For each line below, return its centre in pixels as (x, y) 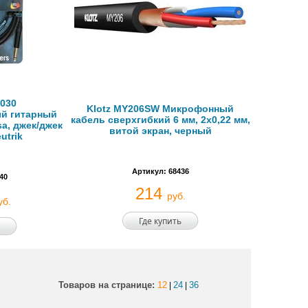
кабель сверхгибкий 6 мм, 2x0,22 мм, (160, 120)
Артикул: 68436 (160, 171)
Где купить (160, 221)
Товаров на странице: (108, 285)
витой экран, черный (160, 131)
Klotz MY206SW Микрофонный (160, 109)
